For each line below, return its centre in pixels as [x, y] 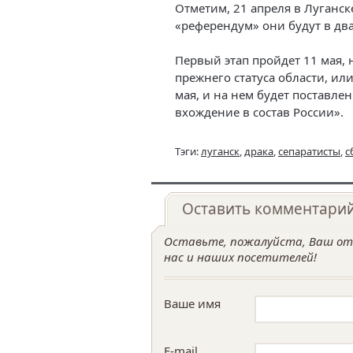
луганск [220, 151]
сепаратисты [309, 151]
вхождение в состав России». [259, 112]
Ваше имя [192, 303]
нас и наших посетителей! [240, 257]
